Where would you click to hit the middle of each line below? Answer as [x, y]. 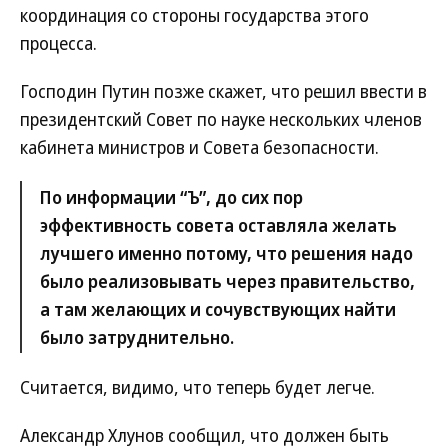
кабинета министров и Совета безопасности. [199, 147]
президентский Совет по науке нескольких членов [221, 119]
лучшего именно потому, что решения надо [226, 253]
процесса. [58, 43]
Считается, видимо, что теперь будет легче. [197, 387]
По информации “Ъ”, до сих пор [171, 197]
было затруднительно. [137, 337]
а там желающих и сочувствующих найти [218, 309]
